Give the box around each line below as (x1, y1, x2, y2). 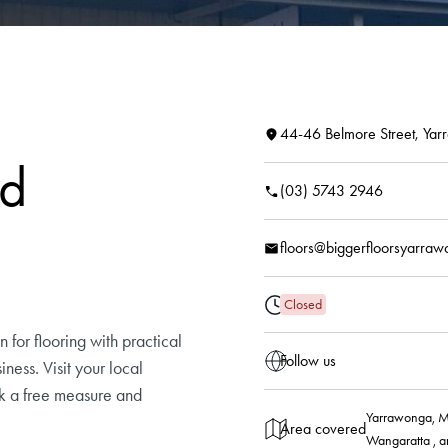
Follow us (280, 351, 336, 370)
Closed (284, 296, 322, 313)
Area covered (280, 419, 366, 438)
